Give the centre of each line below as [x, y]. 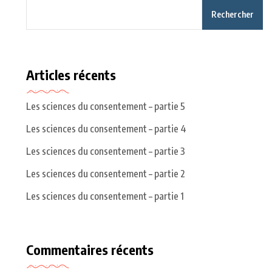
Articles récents [71, 75]
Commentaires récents [90, 250]
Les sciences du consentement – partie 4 [106, 129]
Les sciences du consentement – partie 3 [106, 151]
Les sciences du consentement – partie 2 [106, 174]
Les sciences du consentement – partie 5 [106, 107]
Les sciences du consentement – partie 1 [105, 196]
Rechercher [233, 15]
